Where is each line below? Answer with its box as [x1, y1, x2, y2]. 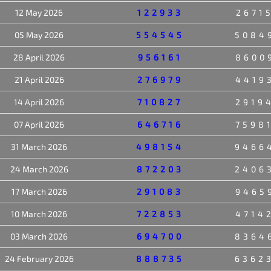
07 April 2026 [14, 119, 64, 129]
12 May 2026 [15, 7, 63, 18]
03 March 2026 [10, 230, 68, 241]
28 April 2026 [13, 51, 65, 62]
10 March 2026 [11, 208, 67, 219]
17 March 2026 [11, 186, 67, 197]
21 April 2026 [14, 74, 64, 85]
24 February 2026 [4, 253, 74, 264]
